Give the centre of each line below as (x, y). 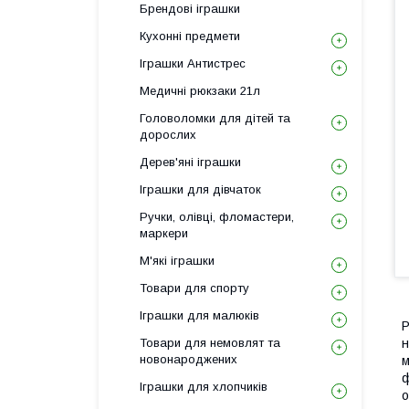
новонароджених (189, 359)
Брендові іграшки (190, 9)
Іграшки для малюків (199, 315)
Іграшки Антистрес (193, 63)
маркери (164, 233)
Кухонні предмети (190, 36)
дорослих (168, 135)
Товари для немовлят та (210, 343)
